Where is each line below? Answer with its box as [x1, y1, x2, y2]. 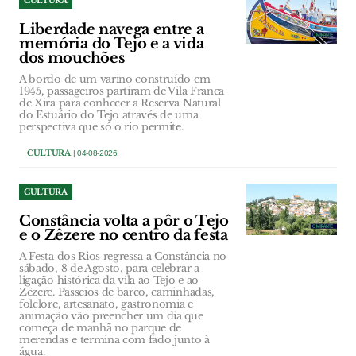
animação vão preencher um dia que [19, 309, 203, 323]
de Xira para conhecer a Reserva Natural [19, 96, 221, 110]
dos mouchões [19, 49, 125, 68]
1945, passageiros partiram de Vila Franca [19, 84, 224, 99]
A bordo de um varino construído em [19, 72, 211, 87]
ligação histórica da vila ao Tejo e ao [19, 273, 199, 288]
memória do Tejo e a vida [19, 35, 204, 53]
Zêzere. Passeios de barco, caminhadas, [19, 285, 215, 300]
